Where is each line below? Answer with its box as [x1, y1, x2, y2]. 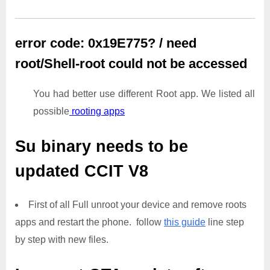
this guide [164, 216, 206, 227]
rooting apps [69, 105, 125, 116]
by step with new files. [15, 234, 108, 245]
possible [33, 105, 69, 116]
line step [206, 216, 244, 227]
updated [15, 162, 84, 180]
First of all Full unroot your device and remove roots [28, 199, 246, 210]
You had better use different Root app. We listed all [33, 88, 255, 99]
